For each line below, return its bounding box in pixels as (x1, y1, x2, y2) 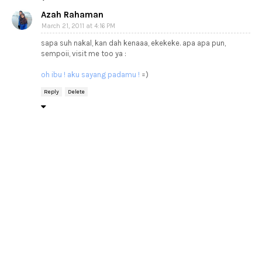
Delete (68, 88, 85, 95)
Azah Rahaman (41, 9, 104, 20)
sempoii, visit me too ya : (41, 49, 126, 58)
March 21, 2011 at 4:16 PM (42, 22, 115, 30)
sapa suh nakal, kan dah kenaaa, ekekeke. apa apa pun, (41, 39, 226, 47)
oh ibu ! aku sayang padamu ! (41, 70, 140, 79)
